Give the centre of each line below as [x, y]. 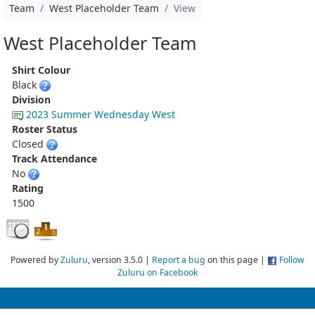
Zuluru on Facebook [157, 272]
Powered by [36, 259]
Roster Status [45, 129]
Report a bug [179, 259]
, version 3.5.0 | [120, 259]
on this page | [236, 259]
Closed [29, 143]
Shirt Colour [41, 70]
